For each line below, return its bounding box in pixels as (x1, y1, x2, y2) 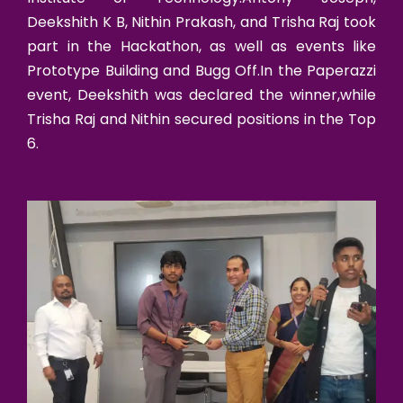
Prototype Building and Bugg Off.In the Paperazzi (27, 59, 376, 81)
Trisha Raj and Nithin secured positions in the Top (27, 108, 376, 130)
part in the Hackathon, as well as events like (27, 35, 376, 57)
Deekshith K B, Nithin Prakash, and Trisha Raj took (27, 11, 376, 32)
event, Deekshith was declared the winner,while (27, 84, 376, 105)
